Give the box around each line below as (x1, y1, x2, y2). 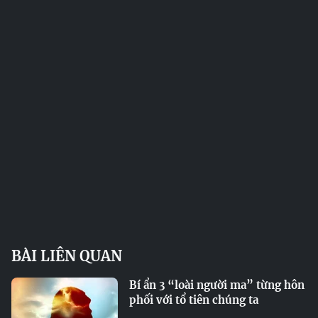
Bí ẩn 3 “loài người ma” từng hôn (129, 278, 305, 292)
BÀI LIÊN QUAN (11, 247, 122, 265)
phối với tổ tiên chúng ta (129, 293, 258, 307)
